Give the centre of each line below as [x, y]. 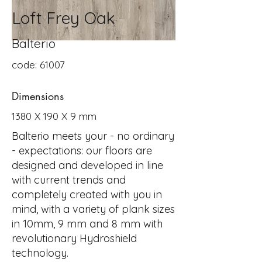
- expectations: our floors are [82, 151]
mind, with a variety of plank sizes [93, 209]
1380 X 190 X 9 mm [54, 116]
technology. [40, 253]
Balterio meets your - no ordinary [93, 136]
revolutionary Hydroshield [74, 238]
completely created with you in [87, 194]
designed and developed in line [87, 165]
